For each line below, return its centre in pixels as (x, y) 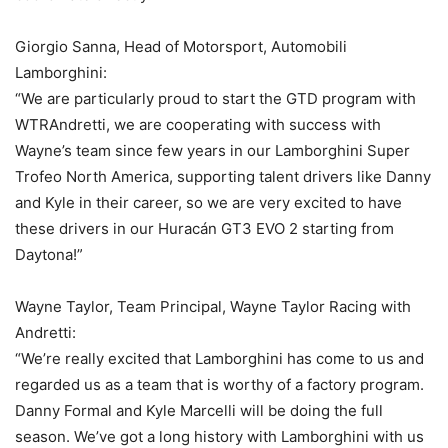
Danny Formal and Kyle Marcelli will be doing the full (199, 411)
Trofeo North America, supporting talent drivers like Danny (223, 177)
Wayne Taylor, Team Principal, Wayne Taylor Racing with (213, 307)
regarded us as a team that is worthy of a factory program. (219, 385)
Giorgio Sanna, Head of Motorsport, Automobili (181, 47)
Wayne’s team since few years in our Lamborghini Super (212, 151)
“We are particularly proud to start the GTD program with (215, 99)
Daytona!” (49, 255)
